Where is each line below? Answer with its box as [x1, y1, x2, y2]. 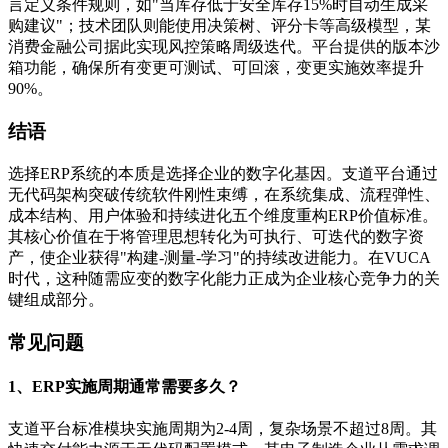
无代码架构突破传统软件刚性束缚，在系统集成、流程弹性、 [8, 185, 440, 203]
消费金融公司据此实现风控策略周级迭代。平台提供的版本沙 [8, 38, 440, 56]
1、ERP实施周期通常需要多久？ [8, 377, 241, 395]
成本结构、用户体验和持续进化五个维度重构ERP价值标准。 [8, 206, 438, 224]
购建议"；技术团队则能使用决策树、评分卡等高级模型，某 [8, 17, 431, 35]
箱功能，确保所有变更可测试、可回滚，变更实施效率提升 [8, 59, 424, 77]
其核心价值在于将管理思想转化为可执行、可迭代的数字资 [8, 227, 424, 245]
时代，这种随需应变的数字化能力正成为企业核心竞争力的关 [8, 269, 440, 287]
